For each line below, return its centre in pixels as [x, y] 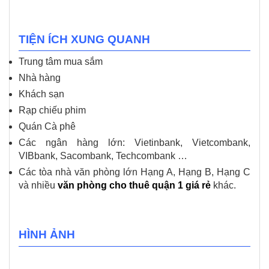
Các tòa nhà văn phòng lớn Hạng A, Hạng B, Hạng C [134, 172]
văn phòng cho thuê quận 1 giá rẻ [134, 186]
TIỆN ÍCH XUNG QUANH [84, 39]
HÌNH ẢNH [47, 235]
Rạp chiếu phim [52, 110]
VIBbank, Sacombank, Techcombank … [103, 156]
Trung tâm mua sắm [61, 62]
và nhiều [38, 186]
